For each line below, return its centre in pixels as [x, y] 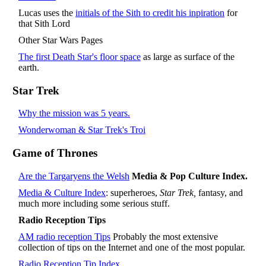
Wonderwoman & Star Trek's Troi [82, 130]
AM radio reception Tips [64, 236]
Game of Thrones [55, 153]
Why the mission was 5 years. [74, 113]
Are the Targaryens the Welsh [74, 176]
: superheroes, [133, 192]
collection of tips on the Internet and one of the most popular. [132, 247]
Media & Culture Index [62, 192]
